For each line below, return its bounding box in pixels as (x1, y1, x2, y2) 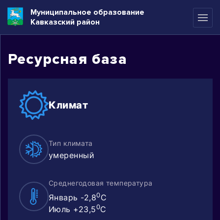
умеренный (49, 150, 95, 160)
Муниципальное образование (30, 7, 144, 17)
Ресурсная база (8, 50, 127, 68)
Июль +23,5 (49, 204, 96, 215)
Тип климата (49, 138, 93, 147)
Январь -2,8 (49, 192, 97, 203)
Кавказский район (30, 17, 100, 27)
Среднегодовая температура (49, 179, 153, 187)
